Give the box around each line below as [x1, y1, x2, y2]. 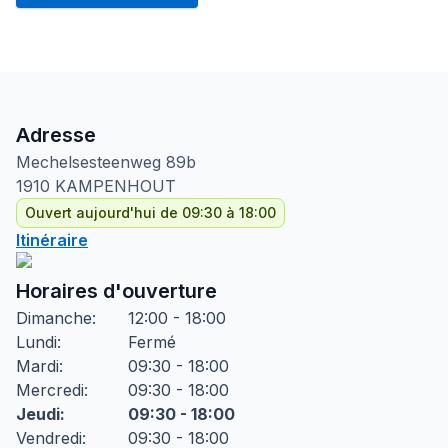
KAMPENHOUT [55, 176, 176, 196]
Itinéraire [16, 230, 88, 250]
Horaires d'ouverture [16, 279, 217, 303]
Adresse [16, 123, 96, 147]
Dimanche [16, 308, 92, 328]
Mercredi [16, 380, 84, 400]
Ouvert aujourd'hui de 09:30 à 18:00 [25, 204, 276, 221]
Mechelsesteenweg [16, 152, 161, 172]
